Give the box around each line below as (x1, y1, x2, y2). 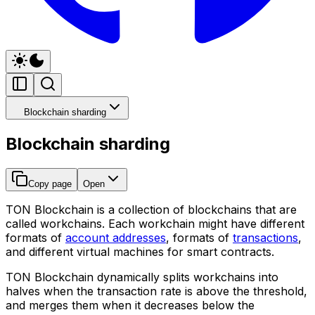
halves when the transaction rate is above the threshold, (6, 283, 307, 298)
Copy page (28, 178, 72, 189)
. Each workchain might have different (102, 216, 304, 231)
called (6, 216, 40, 231)
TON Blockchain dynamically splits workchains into (6, 269, 278, 284)
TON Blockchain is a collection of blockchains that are (6, 202, 297, 217)
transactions (233, 230, 298, 245)
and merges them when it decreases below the (6, 297, 255, 312)
